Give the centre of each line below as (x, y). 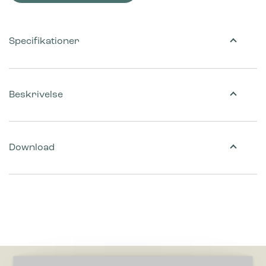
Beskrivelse (36, 95)
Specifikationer (44, 42)
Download (32, 148)
